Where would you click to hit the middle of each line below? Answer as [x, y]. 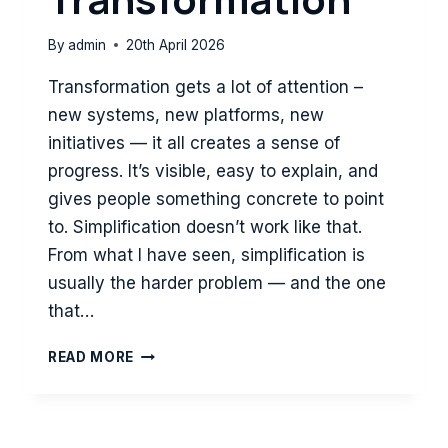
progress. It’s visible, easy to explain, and [213, 171]
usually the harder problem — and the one [217, 283]
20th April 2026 [176, 45]
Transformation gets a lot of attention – [205, 87]
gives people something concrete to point [216, 199]
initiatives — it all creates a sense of [194, 143]
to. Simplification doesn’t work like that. [205, 227]
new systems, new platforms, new [186, 115]
